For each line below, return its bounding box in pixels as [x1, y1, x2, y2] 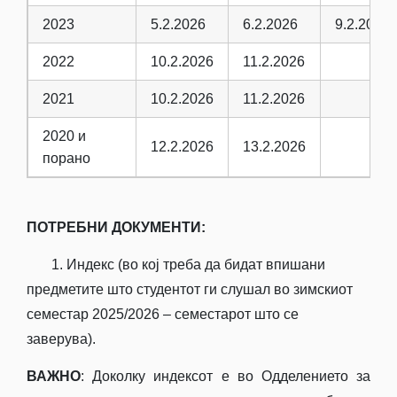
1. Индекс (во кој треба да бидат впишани [27, 256, 325, 272]
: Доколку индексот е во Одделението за [81, 368, 370, 384]
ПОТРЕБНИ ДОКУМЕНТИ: [27, 219, 206, 235]
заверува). [27, 331, 96, 346]
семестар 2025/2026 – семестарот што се [27, 306, 299, 322]
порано [43, 150, 94, 166]
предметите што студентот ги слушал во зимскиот [27, 281, 353, 297]
